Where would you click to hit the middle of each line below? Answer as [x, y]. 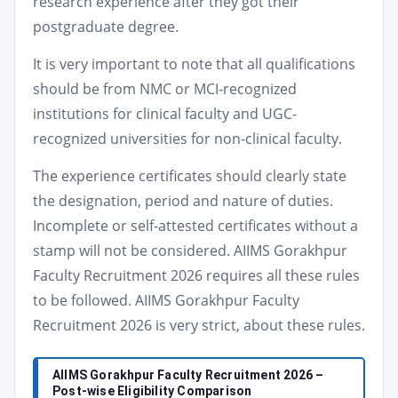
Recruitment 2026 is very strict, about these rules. [199, 325]
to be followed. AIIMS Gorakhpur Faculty [166, 300]
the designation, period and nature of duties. [183, 201]
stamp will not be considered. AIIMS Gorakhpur [190, 251]
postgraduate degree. [106, 27]
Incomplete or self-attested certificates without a [195, 226]
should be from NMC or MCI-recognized [165, 89]
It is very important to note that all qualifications [194, 64]
